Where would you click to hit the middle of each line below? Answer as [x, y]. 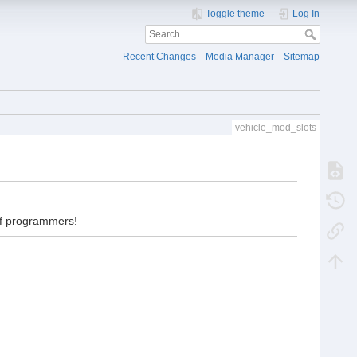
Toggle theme [235, 14]
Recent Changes [159, 57]
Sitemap [302, 57]
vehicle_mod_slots [275, 128]
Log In [306, 14]
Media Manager [240, 57]
